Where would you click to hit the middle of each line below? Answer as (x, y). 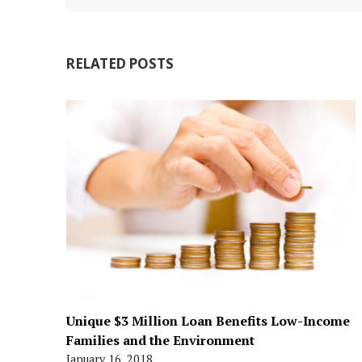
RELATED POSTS (120, 63)
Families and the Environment (160, 340)
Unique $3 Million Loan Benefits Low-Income (208, 320)
